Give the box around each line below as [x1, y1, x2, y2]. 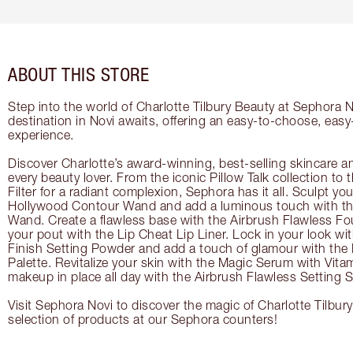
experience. [8, 128, 74, 143]
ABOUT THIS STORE [8, 63, 149, 86]
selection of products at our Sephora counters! [8, 312, 277, 327]
